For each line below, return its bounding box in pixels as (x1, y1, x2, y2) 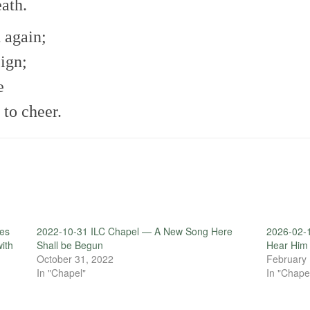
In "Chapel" (36, 266, 86, 280)
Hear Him (266, 238, 309, 253)
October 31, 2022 (36, 252, 113, 266)
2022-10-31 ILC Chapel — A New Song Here (36, 224, 232, 239)
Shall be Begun (36, 238, 103, 253)
